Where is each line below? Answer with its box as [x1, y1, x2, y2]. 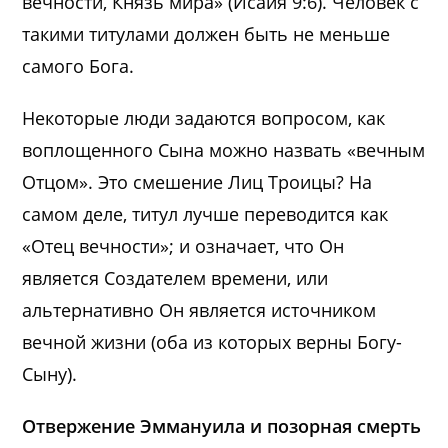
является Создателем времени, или [22, 265, 329, 290]
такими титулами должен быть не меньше [22, 21, 391, 46]
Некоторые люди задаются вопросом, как [22, 105, 386, 130]
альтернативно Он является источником [22, 297, 377, 322]
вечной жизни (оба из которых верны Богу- [22, 329, 403, 354]
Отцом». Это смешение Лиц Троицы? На [22, 169, 373, 194]
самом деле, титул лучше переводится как [22, 201, 389, 226]
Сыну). [22, 361, 78, 386]
